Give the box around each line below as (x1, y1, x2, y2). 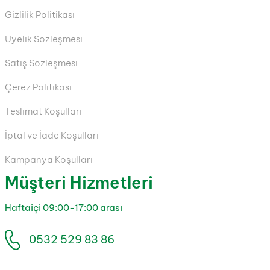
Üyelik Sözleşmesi (5, 33, 83, 45)
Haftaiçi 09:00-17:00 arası (5, 201, 122, 213)
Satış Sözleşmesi (5, 57, 78, 69)
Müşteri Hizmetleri (5, 172, 153, 193)
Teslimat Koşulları (5, 105, 82, 117)
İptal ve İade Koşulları (5, 129, 99, 141)
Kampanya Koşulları (5, 153, 93, 165)
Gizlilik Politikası (5, 8, 75, 20)
